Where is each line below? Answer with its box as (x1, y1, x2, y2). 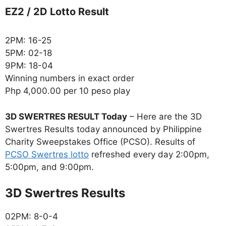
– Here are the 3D (127, 111, 202, 122)
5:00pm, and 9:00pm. (5, 161, 94, 172)
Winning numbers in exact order (5, 73, 134, 84)
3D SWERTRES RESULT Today (5, 111, 127, 122)
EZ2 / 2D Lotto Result (5, 6, 109, 18)
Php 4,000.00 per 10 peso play (5, 86, 130, 96)
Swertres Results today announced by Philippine (5, 124, 202, 134)
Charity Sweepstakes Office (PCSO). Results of (5, 136, 195, 147)
